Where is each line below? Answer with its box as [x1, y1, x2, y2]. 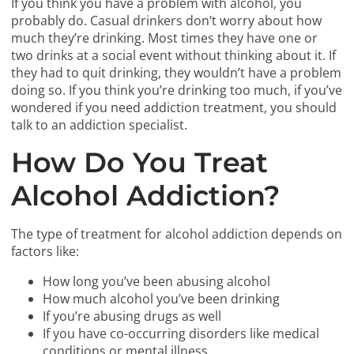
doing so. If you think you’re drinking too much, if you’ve [11, 81, 343, 100]
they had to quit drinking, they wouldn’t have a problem [11, 64, 342, 82]
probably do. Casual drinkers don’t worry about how [11, 12, 322, 30]
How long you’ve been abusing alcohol [43, 273, 271, 291]
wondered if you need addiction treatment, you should [11, 99, 337, 117]
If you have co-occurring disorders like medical [43, 325, 320, 343]
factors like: [11, 243, 80, 261]
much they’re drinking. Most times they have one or [11, 29, 318, 47]
